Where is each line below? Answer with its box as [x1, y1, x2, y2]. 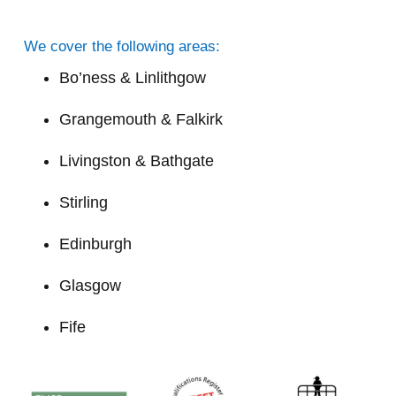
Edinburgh [59, 234, 137, 253]
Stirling [59, 193, 113, 211]
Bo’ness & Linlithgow [59, 68, 211, 87]
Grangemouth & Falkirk [59, 110, 224, 128]
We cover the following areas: [24, 37, 221, 55]
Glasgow [59, 276, 126, 294]
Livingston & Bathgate [59, 151, 215, 170]
